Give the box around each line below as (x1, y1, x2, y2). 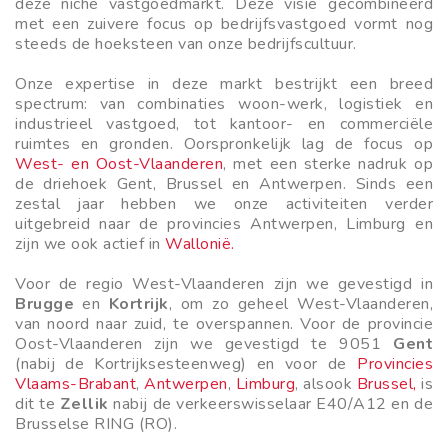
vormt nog (354, 12, 434, 35)
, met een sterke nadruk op (223, 152, 434, 175)
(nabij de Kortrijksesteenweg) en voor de (15, 352, 357, 375)
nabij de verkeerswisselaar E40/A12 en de (108, 392, 433, 415)
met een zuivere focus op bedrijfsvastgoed (15, 12, 347, 35)
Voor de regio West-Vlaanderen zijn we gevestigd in (15, 272, 433, 295)
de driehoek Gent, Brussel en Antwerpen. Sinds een (15, 172, 433, 195)
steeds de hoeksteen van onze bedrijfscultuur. (15, 32, 357, 55)
